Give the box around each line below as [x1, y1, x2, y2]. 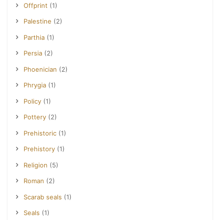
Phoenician [24, 65, 57, 73]
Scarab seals [24, 192, 62, 201]
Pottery [24, 113, 47, 121]
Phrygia [24, 81, 47, 89]
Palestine [24, 17, 52, 26]
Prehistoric [24, 129, 57, 137]
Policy [24, 97, 42, 105]
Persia [24, 49, 43, 57]
